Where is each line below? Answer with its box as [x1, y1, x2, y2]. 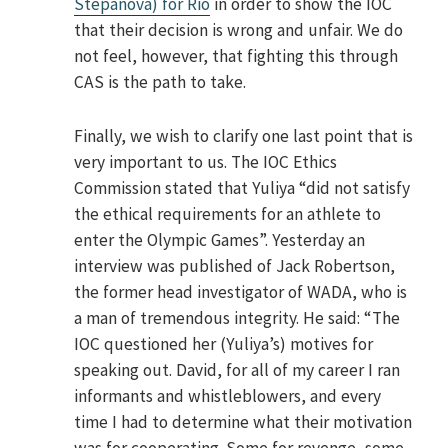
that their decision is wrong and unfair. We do [74, 19, 404, 42]
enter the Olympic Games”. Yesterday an [74, 229, 366, 252]
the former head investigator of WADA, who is [74, 281, 408, 304]
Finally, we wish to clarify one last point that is [74, 125, 414, 148]
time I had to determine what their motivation [74, 411, 413, 434]
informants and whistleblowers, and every [74, 385, 382, 408]
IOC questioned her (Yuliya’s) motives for [74, 333, 374, 356]
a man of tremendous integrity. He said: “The [74, 307, 401, 330]
